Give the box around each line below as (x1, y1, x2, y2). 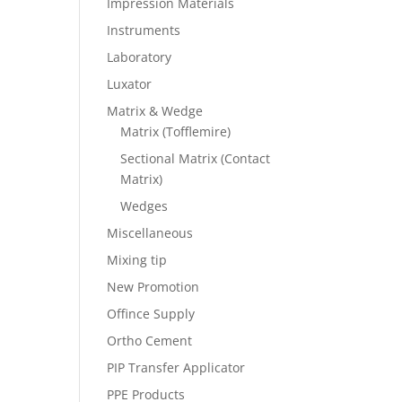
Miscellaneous (107, 223, 194, 241)
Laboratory (107, 48, 172, 66)
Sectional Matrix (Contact (120, 149, 271, 167)
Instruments (107, 21, 181, 39)
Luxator (107, 74, 153, 92)
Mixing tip (107, 250, 168, 268)
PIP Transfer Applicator (107, 358, 246, 376)
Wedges (120, 197, 169, 214)
